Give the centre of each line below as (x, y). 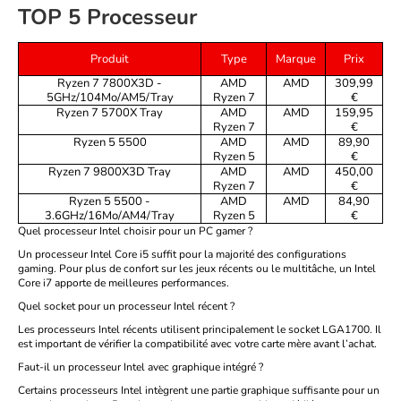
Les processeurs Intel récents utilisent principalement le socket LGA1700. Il (200, 330)
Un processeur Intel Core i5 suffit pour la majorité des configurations (182, 255)
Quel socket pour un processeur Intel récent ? (126, 307)
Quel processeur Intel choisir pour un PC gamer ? (135, 231)
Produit (110, 60)
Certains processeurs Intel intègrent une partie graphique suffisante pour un (199, 391)
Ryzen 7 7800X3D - (110, 84)
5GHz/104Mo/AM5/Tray (110, 98)
